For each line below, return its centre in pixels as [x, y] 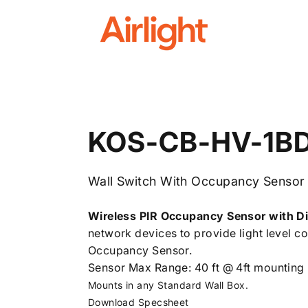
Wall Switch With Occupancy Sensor [196, 181]
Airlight [120, 36]
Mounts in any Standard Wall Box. [168, 285]
